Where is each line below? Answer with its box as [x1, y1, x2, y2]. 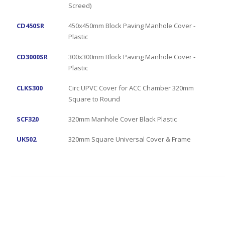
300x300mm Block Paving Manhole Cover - [68, 52, 195, 61]
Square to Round [68, 94, 120, 103]
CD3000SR [17, 52, 48, 61]
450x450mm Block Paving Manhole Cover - [68, 21, 195, 30]
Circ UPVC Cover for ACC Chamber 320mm [68, 83, 194, 92]
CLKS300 [17, 83, 43, 92]
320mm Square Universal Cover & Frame [68, 134, 191, 144]
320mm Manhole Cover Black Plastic [68, 114, 177, 124]
